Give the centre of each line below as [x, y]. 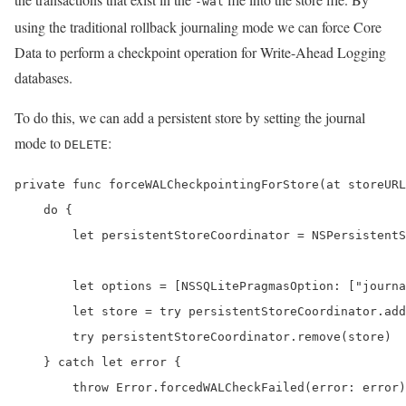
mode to [39, 142]
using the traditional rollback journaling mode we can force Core [198, 26]
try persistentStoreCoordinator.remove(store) [203, 336]
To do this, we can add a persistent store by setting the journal [190, 117]
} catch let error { [98, 362]
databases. [43, 77]
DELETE [86, 144]
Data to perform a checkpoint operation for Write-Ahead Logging [200, 52]
